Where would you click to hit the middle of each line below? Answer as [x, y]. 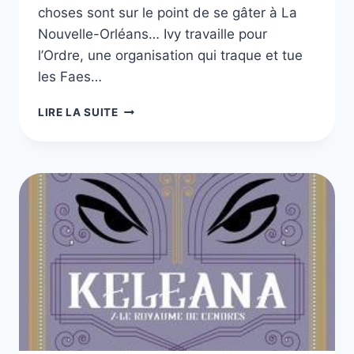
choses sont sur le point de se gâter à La [168, 13]
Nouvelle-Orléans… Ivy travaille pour [153, 34]
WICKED [141, 109]
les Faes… [70, 77]
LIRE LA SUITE [78, 113]
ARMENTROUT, [160, 175]
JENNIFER [145, 142]
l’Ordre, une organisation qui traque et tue [170, 56]
